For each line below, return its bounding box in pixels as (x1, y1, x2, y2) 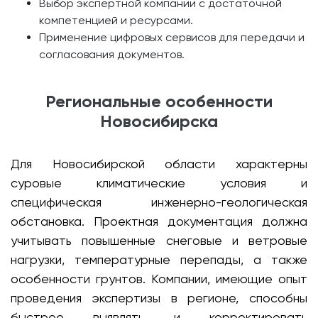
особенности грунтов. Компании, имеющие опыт (11, 271, 307, 286)
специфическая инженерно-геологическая (11, 194, 307, 209)
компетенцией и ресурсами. (39, 13, 193, 27)
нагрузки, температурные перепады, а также (11, 252, 307, 267)
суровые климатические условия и (11, 175, 307, 190)
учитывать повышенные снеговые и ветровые (11, 233, 307, 248)
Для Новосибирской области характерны (11, 156, 307, 171)
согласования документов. (39, 48, 185, 61)
